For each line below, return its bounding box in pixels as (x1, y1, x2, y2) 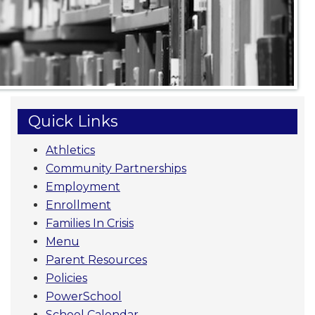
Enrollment (46, 198, 111, 212)
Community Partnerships (46, 161, 186, 175)
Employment (46, 179, 120, 193)
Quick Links (28, 111, 118, 131)
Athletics (46, 143, 95, 157)
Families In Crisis (46, 216, 134, 230)
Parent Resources (46, 252, 147, 266)
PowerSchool (46, 289, 122, 303)
